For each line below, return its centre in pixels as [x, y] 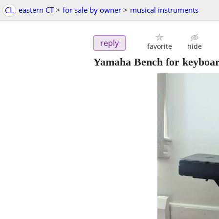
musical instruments [164, 10]
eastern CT [36, 10]
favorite [159, 46]
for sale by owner [92, 10]
